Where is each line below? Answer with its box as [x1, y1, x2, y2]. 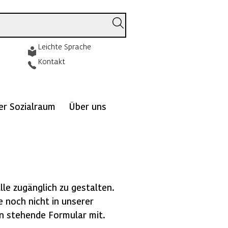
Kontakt [38, 56, 66, 66]
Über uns [69, 101, 106, 111]
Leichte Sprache [38, 42, 92, 51]
